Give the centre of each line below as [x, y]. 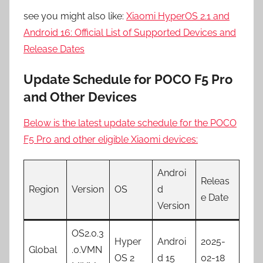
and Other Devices [80, 97]
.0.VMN [87, 250]
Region [44, 190]
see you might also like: [75, 16]
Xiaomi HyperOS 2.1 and [178, 16]
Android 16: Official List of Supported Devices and [130, 32]
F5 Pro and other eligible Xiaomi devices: [111, 140]
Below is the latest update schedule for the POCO [130, 123]
